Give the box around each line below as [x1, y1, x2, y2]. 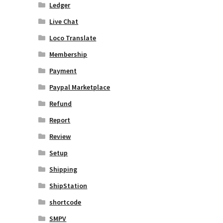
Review [49, 131, 71, 141]
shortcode [49, 197, 82, 207]
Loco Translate [49, 33, 97, 42]
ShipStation [49, 181, 88, 190]
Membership [49, 49, 88, 59]
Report [49, 115, 71, 124]
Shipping [49, 164, 78, 174]
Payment [49, 66, 77, 75]
